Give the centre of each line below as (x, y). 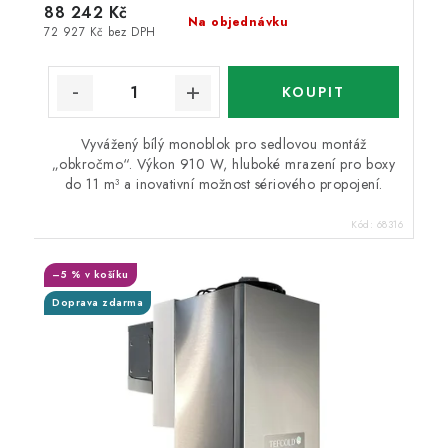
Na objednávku (238, 22)
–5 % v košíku (90, 275)
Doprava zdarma (97, 303)
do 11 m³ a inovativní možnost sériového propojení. (223, 184)
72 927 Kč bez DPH (100, 32)
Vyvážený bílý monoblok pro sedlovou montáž (223, 144)
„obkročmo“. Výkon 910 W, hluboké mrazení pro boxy (223, 164)
